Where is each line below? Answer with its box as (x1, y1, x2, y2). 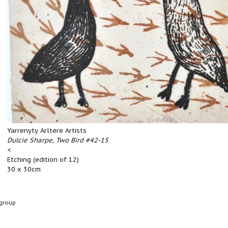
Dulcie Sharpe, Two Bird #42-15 (7, 136, 108, 145)
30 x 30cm (7, 165, 41, 174)
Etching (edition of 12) (7, 155, 79, 164)
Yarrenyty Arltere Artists (7, 126, 87, 135)
